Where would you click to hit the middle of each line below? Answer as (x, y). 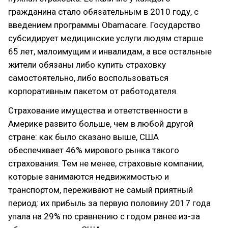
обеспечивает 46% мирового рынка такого (94, 150)
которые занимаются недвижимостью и (89, 177)
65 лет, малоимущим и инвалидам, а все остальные (110, 51)
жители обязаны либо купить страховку (87, 65)
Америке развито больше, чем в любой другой (101, 124)
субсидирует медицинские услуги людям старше (106, 38)
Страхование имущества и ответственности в (98, 110)
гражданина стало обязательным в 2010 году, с (103, 12)
